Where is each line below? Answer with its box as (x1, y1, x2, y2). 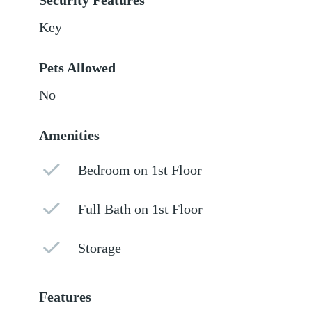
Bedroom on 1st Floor (78, 163, 203, 178)
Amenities (39, 128, 100, 143)
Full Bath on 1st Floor (78, 202, 203, 217)
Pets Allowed (39, 61, 116, 76)
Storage (78, 241, 122, 256)
